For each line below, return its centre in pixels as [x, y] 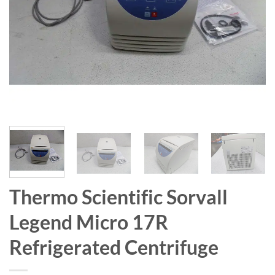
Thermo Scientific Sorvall [118, 196]
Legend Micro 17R [89, 222]
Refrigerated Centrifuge [114, 247]
